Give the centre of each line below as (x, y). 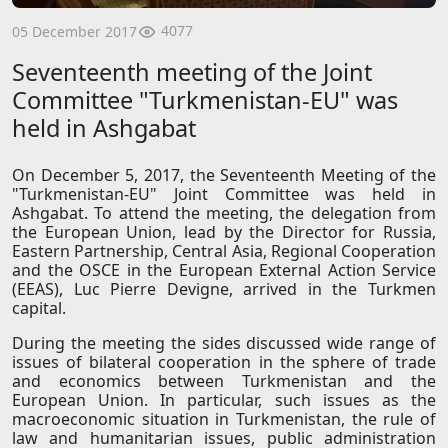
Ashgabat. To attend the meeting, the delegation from (224, 213)
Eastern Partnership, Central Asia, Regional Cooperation (224, 251)
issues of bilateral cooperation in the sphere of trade (224, 362)
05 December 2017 (74, 31)
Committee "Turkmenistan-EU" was (205, 100)
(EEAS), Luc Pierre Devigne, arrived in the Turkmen (224, 289)
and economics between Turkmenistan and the (224, 381)
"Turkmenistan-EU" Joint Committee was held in (224, 194)
